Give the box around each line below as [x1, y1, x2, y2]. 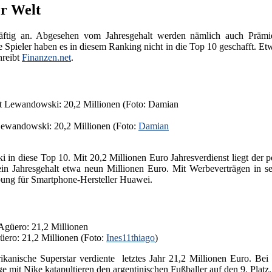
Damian [138, 121, 169, 132]
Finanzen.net [22, 52, 71, 63]
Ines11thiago [106, 232, 155, 243]
